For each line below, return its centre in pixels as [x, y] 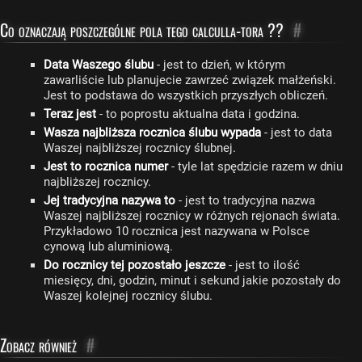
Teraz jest [70, 114]
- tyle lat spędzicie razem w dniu [255, 166]
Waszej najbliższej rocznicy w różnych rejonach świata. [192, 216]
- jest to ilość [263, 265]
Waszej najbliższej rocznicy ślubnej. [140, 148]
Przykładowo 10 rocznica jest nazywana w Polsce [177, 231]
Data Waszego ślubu [99, 65]
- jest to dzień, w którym [219, 65]
